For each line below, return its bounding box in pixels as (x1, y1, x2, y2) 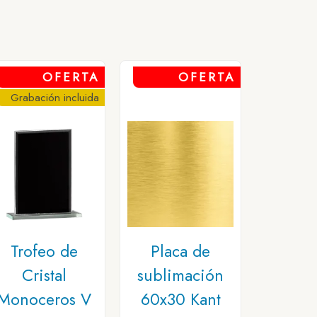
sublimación (137, 263, 224, 287)
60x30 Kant (140, 287, 221, 311)
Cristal (21, 263, 67, 287)
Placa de (151, 239, 210, 263)
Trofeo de (10, 239, 78, 263)
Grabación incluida (10, 90, 99, 105)
